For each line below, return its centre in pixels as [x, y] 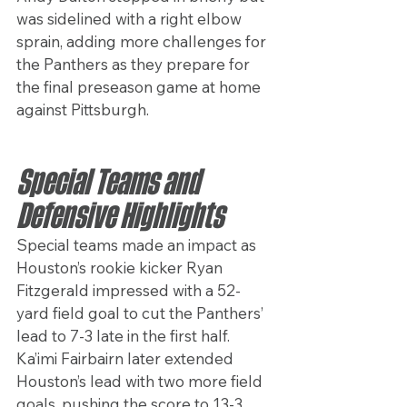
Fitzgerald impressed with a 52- [129, 291]
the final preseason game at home [140, 87]
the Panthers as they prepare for [135, 65]
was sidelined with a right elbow [131, 19]
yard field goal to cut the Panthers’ [142, 313]
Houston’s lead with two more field [141, 382]
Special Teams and [110, 183]
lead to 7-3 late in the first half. [125, 336]
